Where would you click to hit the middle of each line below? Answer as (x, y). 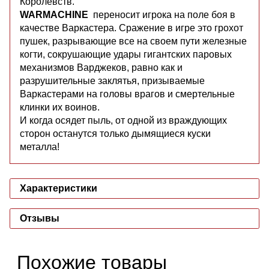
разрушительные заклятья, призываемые (112, 80)
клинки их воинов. (60, 107)
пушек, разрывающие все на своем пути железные (133, 41)
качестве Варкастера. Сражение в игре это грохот (131, 28)
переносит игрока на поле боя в (162, 14)
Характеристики (59, 188)
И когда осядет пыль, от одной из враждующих (123, 120)
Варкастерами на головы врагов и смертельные (127, 94)
